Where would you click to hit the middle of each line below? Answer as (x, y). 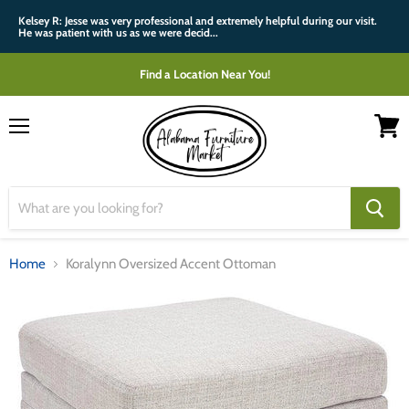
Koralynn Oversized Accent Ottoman (171, 264)
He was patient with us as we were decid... (118, 32)
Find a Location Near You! (204, 74)
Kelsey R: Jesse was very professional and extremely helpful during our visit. (198, 21)
